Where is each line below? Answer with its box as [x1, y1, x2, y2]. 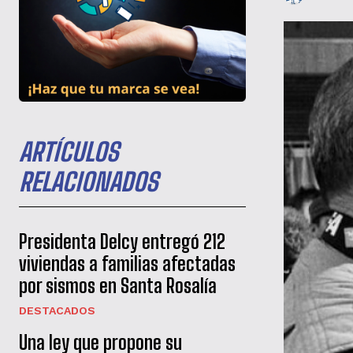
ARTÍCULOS [19, 137, 118, 168]
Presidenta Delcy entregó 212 [19, 230, 225, 254]
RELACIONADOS [19, 167, 158, 198]
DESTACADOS [19, 304, 95, 318]
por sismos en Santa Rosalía [19, 274, 217, 298]
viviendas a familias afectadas [19, 252, 236, 276]
